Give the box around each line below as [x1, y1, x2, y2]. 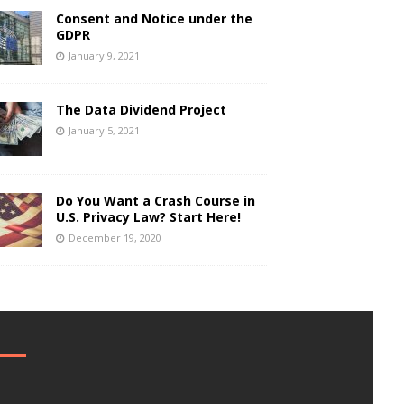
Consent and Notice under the [55, 9, 252, 27]
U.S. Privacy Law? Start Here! [55, 207, 241, 225]
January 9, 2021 [68, 48, 140, 62]
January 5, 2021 [68, 123, 140, 137]
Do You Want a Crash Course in [55, 191, 255, 209]
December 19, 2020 [68, 230, 161, 244]
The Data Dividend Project [55, 100, 226, 118]
